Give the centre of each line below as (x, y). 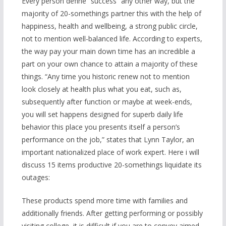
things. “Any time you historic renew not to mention (105, 77)
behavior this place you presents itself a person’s (101, 127)
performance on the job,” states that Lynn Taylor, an (108, 140)
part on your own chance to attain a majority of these (109, 64)
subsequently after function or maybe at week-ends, (107, 102)
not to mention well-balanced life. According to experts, (112, 39)
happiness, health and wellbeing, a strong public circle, (109, 26)
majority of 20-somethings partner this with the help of (111, 14)
